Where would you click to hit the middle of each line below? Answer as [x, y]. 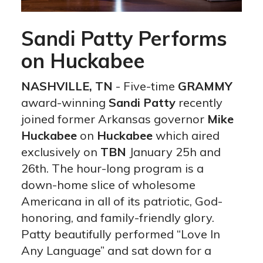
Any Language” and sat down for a [116, 251]
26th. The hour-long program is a [112, 168]
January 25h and [173, 152]
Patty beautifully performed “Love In [120, 234]
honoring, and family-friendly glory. [117, 218]
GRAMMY [205, 86]
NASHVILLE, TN [67, 86]
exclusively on [60, 152]
